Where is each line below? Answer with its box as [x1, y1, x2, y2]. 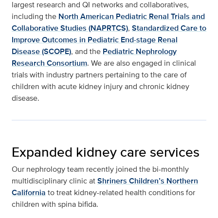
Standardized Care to [132, 22, 206, 34]
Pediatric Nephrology [103, 45, 177, 57]
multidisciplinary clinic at [12, 175, 97, 186]
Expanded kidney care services [12, 142, 200, 162]
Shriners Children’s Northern [97, 175, 198, 186]
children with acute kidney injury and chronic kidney [12, 80, 189, 92]
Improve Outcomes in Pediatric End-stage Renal [12, 34, 178, 45]
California [12, 186, 46, 198]
